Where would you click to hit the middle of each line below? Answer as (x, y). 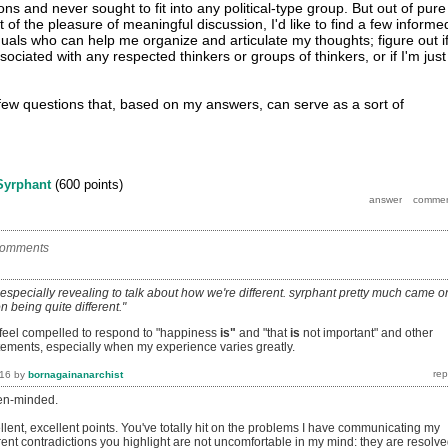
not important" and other (366, 333)
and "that (263, 333)
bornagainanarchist (75, 374)
